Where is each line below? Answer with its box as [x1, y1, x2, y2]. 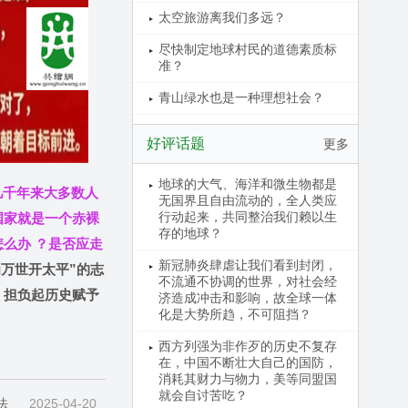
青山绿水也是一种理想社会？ [158, 90, 324, 105]
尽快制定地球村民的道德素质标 [158, 42, 337, 56]
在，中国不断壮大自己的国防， [158, 355, 337, 370]
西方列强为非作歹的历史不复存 [158, 339, 337, 353]
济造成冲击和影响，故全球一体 [158, 291, 337, 305]
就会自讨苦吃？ [158, 388, 248, 403]
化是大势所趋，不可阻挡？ [158, 307, 311, 321]
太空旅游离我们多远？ [158, 10, 286, 25]
